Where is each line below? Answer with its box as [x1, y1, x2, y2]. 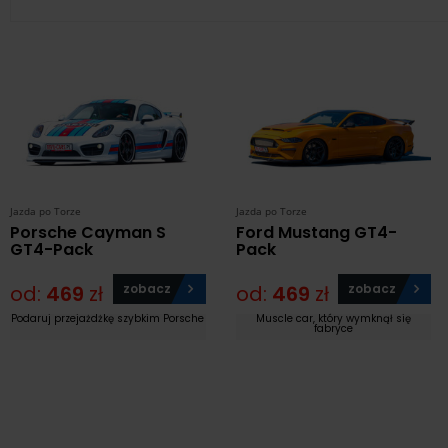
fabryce [313, 321, 353, 337]
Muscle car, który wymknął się [255, 311, 411, 327]
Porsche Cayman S [10, 221, 166, 245]
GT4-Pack [10, 238, 93, 262]
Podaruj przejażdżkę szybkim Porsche [11, 311, 205, 327]
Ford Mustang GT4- [235, 221, 397, 245]
